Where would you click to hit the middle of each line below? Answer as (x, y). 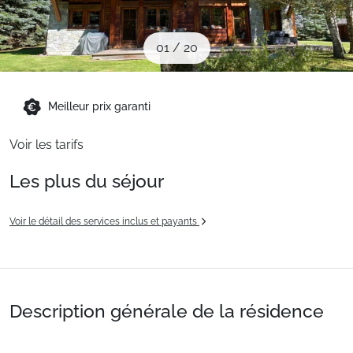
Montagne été (53, 69)
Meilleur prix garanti (99, 106)
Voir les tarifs (46, 145)
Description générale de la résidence (167, 311)
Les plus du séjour (87, 181)
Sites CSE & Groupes (73, 11)
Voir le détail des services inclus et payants (104, 221)
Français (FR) (71, 128)
